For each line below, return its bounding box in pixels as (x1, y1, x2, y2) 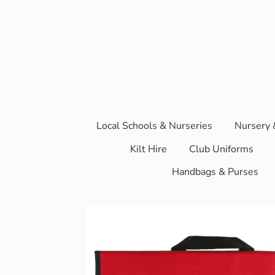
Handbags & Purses (172, 165, 258, 179)
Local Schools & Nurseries (96, 118, 212, 133)
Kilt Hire (130, 142, 167, 156)
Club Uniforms (188, 142, 254, 156)
